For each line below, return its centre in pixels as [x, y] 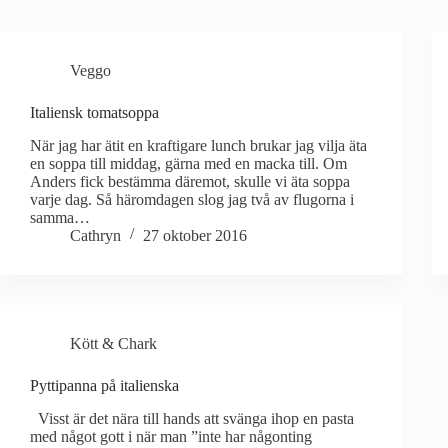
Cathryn [95, 235]
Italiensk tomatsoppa [94, 112]
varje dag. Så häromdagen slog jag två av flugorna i [192, 199]
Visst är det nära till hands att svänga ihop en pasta [192, 418]
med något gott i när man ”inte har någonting [171, 436]
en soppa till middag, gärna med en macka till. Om [188, 163]
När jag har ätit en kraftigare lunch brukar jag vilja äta [198, 145]
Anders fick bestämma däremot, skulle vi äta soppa [190, 181]
